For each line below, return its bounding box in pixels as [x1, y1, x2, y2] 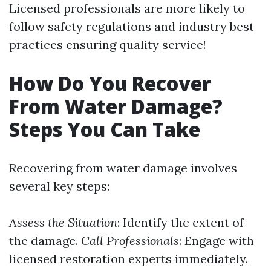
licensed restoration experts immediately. [9, 251, 248, 266]
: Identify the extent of [117, 215, 244, 230]
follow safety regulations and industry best [9, 19, 254, 34]
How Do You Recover [9, 70, 211, 96]
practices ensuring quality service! [9, 37, 206, 52]
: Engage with [179, 233, 254, 248]
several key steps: [9, 178, 109, 194]
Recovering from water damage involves [9, 160, 237, 175]
